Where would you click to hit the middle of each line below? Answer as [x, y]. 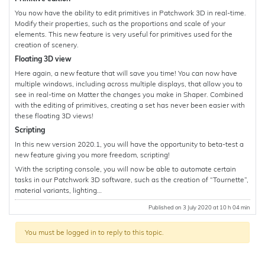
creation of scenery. [47, 44]
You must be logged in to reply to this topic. [95, 232]
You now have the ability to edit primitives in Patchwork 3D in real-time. [130, 12]
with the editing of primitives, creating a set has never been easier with [130, 105]
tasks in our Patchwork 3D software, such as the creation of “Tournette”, [132, 179]
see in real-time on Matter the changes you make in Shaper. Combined [129, 94]
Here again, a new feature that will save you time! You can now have [126, 73]
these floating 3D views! [54, 115]
